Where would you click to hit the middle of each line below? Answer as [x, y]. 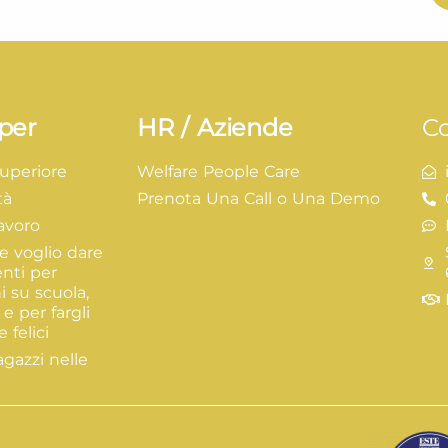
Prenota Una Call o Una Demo [258, 198]
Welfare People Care [218, 171]
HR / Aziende [215, 127]
